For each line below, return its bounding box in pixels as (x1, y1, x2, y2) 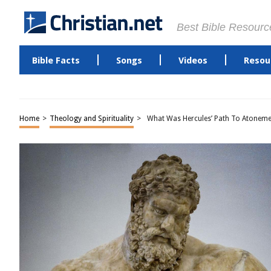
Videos (178, 55, 207, 66)
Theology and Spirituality (50, 114, 134, 123)
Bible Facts (31, 55, 80, 66)
